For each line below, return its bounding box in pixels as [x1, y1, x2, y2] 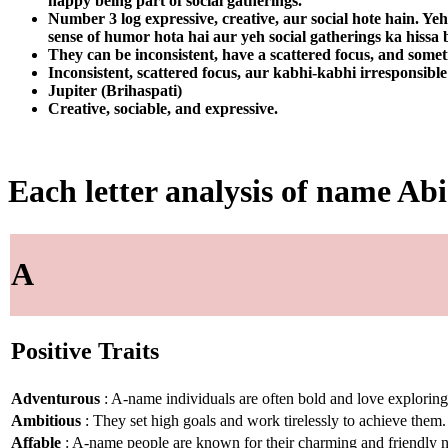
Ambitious [11, 411, 81, 429]
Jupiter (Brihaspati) [48, 81, 182, 99]
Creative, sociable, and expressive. [48, 99, 278, 117]
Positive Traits [11, 338, 159, 365]
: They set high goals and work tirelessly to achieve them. [81, 411, 446, 429]
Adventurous [11, 389, 100, 407]
